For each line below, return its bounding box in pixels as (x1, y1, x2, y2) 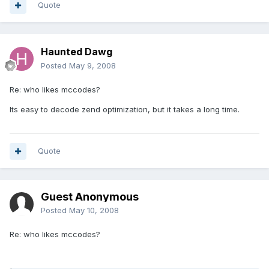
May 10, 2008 (69, 205, 119, 216)
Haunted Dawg (41, 46, 112, 58)
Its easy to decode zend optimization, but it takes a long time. (10, 104, 240, 115)
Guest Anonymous (41, 190, 139, 204)
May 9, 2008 (69, 61, 116, 71)
